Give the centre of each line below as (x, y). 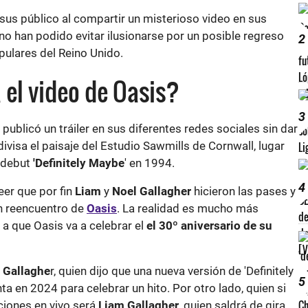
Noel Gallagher (152, 191)
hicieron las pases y (245, 191)
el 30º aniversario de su (209, 225)
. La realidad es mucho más (188, 208)
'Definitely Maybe (79, 163)
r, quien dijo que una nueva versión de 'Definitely (172, 271)
